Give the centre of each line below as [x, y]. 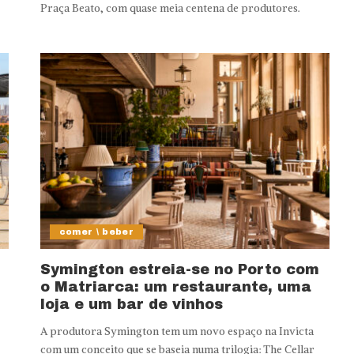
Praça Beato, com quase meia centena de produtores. [170, 9]
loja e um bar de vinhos [131, 304]
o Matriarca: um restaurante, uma [175, 286]
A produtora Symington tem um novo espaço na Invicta [177, 331]
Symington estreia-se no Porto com [179, 269]
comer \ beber [96, 231]
